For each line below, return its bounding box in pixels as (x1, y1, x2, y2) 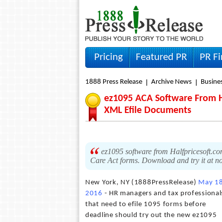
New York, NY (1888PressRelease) (85, 179, 199, 186)
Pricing (94, 52, 123, 62)
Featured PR (136, 52, 187, 62)
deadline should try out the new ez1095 (85, 212, 217, 219)
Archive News (151, 78, 192, 86)
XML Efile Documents (104, 106, 191, 115)
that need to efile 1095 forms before (85, 201, 207, 208)
